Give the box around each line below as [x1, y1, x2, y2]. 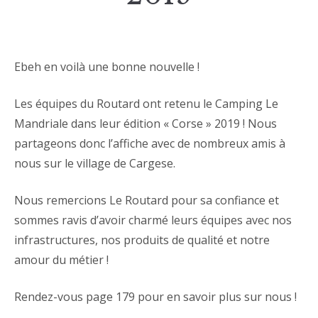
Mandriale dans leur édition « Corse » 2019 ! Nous [14, 116, 277, 131]
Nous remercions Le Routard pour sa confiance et [14, 192, 279, 208]
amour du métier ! [14, 252, 109, 268]
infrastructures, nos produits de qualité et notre [14, 232, 270, 248]
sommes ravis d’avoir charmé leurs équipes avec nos [14, 212, 292, 228]
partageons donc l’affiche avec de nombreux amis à [14, 136, 285, 151]
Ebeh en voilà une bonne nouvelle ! [14, 59, 199, 75]
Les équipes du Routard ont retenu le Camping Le [14, 96, 278, 111]
